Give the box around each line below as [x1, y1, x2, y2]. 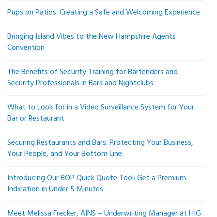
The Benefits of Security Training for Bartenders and [7, 66, 178, 79]
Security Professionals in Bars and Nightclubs [7, 77, 154, 90]
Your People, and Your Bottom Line [7, 148, 122, 161]
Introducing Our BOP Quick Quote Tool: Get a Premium [7, 172, 186, 185]
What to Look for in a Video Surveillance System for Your [7, 101, 194, 114]
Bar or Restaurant [7, 112, 64, 125]
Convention [7, 42, 45, 55]
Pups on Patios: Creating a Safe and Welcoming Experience [7, 6, 200, 19]
